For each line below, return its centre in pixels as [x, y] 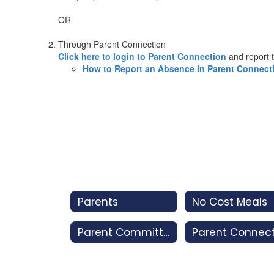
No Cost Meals [230, 202]
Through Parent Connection [112, 44]
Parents [98, 202]
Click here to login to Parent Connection [142, 56]
